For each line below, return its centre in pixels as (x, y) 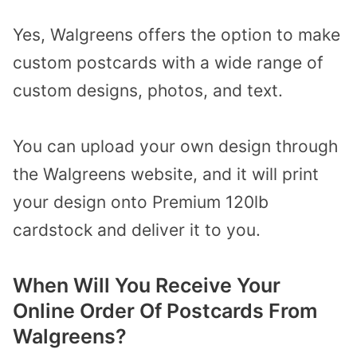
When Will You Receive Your (147, 285)
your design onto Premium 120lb (141, 202)
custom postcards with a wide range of (168, 62)
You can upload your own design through (175, 147)
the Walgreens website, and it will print (166, 175)
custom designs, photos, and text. (148, 90)
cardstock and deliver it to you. (137, 230)
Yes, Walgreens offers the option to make (177, 34)
